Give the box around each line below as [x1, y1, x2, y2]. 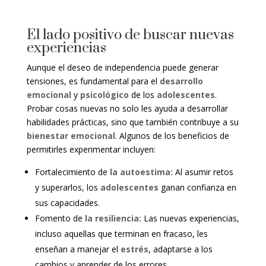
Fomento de [34, 213, 83, 224]
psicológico [80, 89, 129, 101]
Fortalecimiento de [34, 166, 107, 178]
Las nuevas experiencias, [141, 213, 239, 224]
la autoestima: [107, 166, 173, 178]
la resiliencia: [82, 213, 141, 224]
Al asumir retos [172, 166, 233, 178]
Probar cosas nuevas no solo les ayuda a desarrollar [26, 103, 228, 115]
